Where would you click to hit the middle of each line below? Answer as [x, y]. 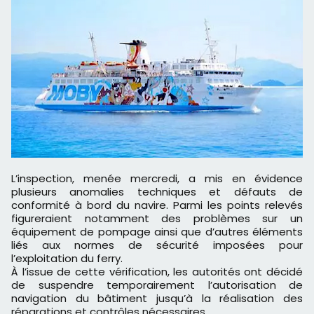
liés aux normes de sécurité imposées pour [157, 245]
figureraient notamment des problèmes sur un [157, 219]
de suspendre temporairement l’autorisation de [157, 285]
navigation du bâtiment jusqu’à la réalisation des [157, 299]
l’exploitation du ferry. [67, 259]
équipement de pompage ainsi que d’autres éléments [157, 232]
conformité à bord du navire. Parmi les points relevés [157, 205]
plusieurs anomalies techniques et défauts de [157, 192]
